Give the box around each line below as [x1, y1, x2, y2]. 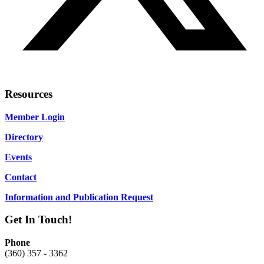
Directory [5, 131, 43, 142]
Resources [5, 87, 52, 100]
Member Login [5, 111, 65, 122]
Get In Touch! [5, 213, 72, 226]
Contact [5, 171, 37, 182]
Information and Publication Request [5, 192, 153, 202]
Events [5, 151, 32, 162]
